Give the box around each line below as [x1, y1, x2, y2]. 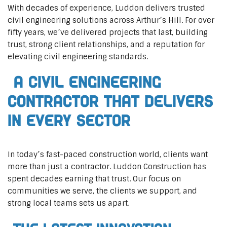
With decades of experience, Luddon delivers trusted [8, 3, 205, 13]
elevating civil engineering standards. [8, 51, 148, 62]
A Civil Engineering [8, 72, 161, 92]
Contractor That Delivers [8, 92, 213, 111]
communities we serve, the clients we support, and [8, 185, 197, 196]
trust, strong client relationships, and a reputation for [8, 39, 205, 50]
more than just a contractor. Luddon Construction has [8, 161, 206, 172]
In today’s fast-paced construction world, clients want [8, 149, 208, 160]
